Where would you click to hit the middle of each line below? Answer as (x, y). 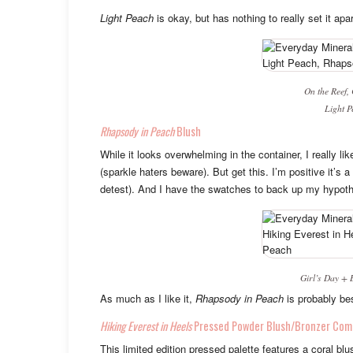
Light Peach (127, 17)
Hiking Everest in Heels (146, 325)
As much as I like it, (148, 298)
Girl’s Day (319, 277)
